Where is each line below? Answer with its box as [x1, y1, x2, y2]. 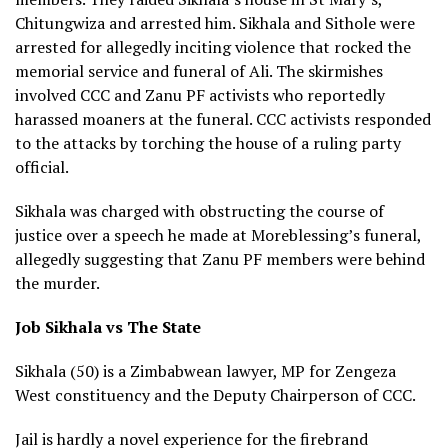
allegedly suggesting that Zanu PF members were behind [15, 247, 425, 270]
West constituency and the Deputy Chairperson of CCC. [15, 383, 415, 406]
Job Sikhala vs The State [15, 315, 201, 338]
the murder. [15, 271, 100, 294]
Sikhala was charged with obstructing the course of [15, 199, 384, 222]
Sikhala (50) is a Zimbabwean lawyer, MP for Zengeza [15, 359, 396, 382]
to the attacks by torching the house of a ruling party [15, 131, 401, 154]
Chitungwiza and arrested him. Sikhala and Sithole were [15, 11, 415, 34]
